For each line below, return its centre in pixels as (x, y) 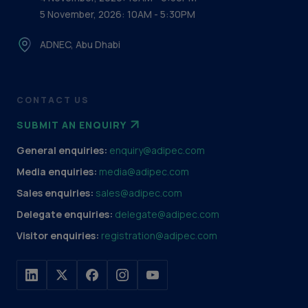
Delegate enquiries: (66, 214)
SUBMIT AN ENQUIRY (71, 124)
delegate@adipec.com (167, 214)
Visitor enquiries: (59, 235)
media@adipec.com (144, 172)
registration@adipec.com (159, 235)
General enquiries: (63, 150)
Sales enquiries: (56, 193)
